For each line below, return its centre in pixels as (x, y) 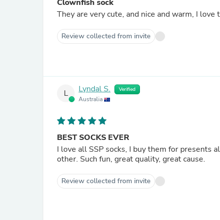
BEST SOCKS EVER (93, 137)
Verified (127, 89)
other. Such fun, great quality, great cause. (131, 159)
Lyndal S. (95, 89)
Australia (91, 99)
